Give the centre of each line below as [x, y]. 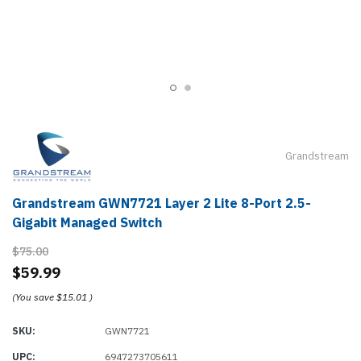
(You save [33, 297]
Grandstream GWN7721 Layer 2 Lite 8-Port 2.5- [162, 203]
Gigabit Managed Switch [87, 222]
